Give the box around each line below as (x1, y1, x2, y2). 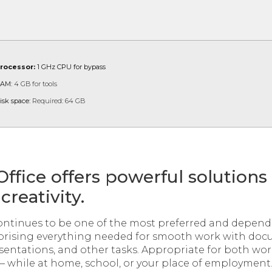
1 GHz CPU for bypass (35, 63, 106, 71)
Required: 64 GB (30, 97, 85, 105)
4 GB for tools (12, 80, 57, 88)
